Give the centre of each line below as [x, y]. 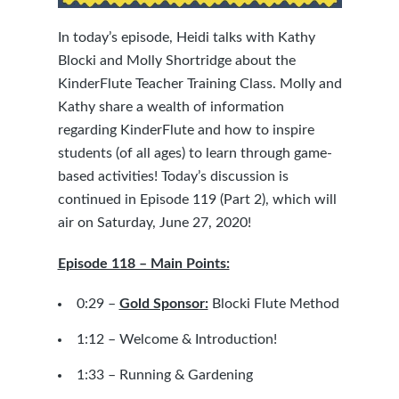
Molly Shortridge [179, 61]
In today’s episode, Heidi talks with [167, 37]
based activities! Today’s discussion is [173, 176]
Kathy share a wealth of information [171, 107]
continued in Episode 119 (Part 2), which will [197, 199]
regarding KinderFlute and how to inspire [186, 130]
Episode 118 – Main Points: [143, 264]
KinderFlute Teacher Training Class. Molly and [199, 84]
